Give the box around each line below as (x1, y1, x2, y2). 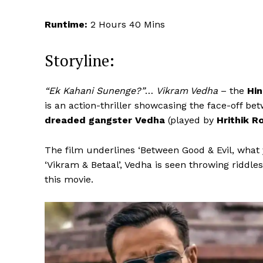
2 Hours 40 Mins (87, 19, 165, 31)
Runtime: (45, 19, 87, 31)
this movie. (45, 174, 93, 186)
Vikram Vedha (156, 85, 218, 97)
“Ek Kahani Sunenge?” (45, 85, 145, 97)
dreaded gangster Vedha (45, 114, 168, 126)
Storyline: (45, 50, 114, 72)
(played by (168, 114, 217, 126)
